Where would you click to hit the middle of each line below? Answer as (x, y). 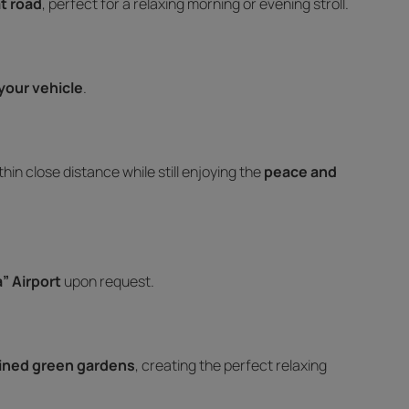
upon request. (108, 281)
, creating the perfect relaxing (231, 365)
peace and (300, 172)
